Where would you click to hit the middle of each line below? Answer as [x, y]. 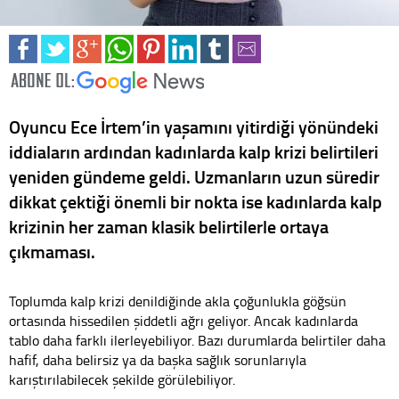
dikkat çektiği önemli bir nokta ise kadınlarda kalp [195, 201]
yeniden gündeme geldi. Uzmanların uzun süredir [194, 176]
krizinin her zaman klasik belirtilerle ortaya [169, 226]
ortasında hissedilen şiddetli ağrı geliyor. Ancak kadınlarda [183, 320]
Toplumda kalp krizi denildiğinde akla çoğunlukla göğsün [178, 301]
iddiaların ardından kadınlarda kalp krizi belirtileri [194, 151]
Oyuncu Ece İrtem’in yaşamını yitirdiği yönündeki [194, 126]
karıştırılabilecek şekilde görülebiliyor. [122, 379]
